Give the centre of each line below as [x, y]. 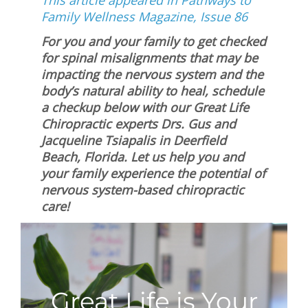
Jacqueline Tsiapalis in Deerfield [134, 141]
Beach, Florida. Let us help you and [143, 157]
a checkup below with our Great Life [145, 108]
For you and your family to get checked [154, 42]
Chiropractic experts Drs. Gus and [139, 124]
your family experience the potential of [153, 174]
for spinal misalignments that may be [150, 58]
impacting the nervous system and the [152, 75]
